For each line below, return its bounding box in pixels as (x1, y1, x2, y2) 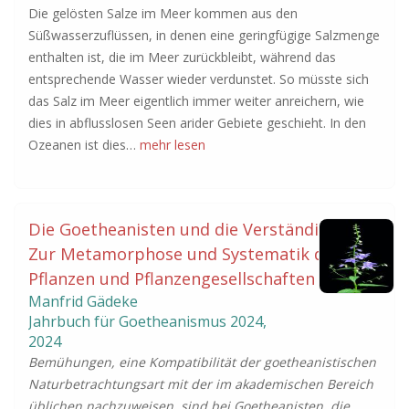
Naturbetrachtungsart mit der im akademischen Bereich (28, 375, 373, 393)
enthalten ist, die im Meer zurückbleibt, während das (28, 48, 336, 66)
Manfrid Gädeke (28, 291, 138, 311)
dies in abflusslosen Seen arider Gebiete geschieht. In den (28, 114, 366, 131)
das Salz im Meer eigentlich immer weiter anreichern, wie (28, 92, 364, 110)
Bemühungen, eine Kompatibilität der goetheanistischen (28, 353, 376, 371)
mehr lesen (140, 136, 205, 153)
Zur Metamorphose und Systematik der (28, 243, 341, 265)
